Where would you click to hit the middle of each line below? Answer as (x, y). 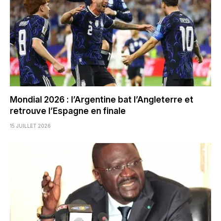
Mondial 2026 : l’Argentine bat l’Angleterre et (102, 99)
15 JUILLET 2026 (30, 126)
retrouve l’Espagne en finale (68, 111)
